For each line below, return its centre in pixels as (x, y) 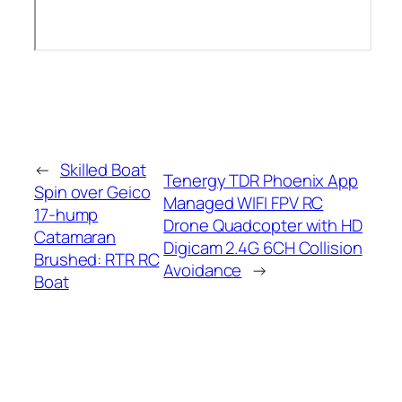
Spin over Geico (92, 192)
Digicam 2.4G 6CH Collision (263, 248)
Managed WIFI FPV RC (244, 203)
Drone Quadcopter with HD (263, 226)
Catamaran (75, 236)
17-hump (66, 214)
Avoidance (203, 271)
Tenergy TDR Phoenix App (261, 181)
